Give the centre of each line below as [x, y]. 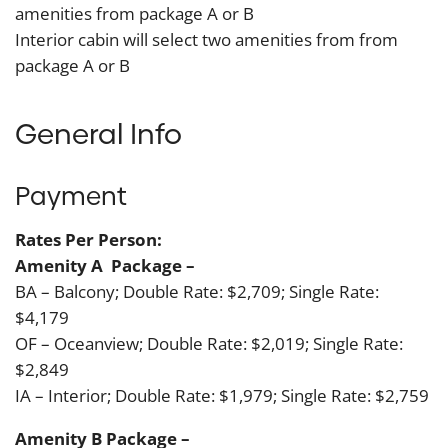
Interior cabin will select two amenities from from [206, 39]
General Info [98, 133]
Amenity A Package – [105, 266]
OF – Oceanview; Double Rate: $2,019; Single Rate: [209, 344]
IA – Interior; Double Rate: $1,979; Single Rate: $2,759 [222, 396]
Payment [70, 196]
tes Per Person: [99, 240]
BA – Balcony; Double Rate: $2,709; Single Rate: [197, 292]
